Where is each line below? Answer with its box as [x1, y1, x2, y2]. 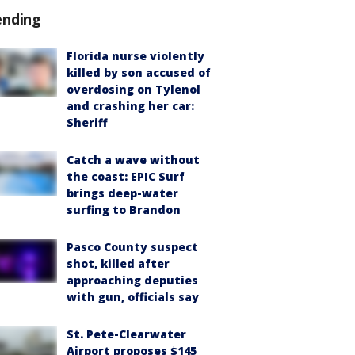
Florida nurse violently [67, 48, 204, 63]
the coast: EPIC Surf [67, 168, 185, 184]
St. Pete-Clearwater [67, 326, 186, 342]
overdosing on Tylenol [67, 81, 200, 97]
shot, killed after [67, 255, 170, 271]
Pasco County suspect [67, 239, 198, 254]
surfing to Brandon [67, 201, 181, 217]
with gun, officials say [67, 288, 199, 304]
